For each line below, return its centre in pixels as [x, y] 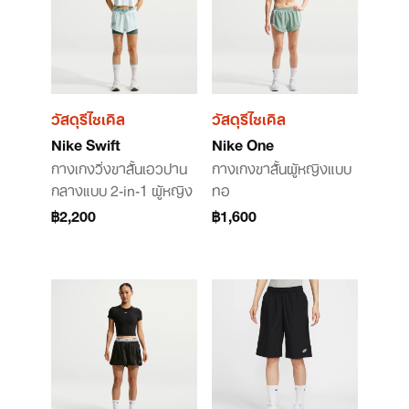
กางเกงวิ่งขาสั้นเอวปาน [119, 167]
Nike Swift [86, 143]
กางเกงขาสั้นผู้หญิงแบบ [282, 167]
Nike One [243, 143]
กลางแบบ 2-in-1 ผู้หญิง [122, 189]
